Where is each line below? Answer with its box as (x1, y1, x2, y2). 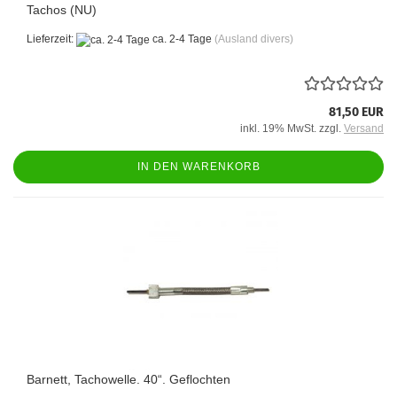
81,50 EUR (329, 104, 384, 120)
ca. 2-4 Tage (150, 33, 212, 46)
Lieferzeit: (27, 33, 76, 46)
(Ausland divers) (214, 33, 293, 46)
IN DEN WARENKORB (136, 160, 261, 173)
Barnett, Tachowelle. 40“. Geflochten (27, 371, 230, 386)
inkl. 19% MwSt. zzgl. (240, 121, 344, 135)
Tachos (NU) (27, 3, 97, 18)
